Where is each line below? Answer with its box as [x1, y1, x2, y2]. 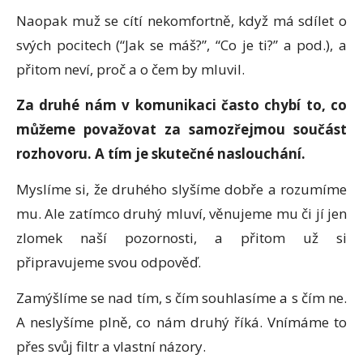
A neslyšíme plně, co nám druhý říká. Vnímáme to [16, 312, 347, 331]
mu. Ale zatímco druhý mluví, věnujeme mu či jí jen [16, 203, 347, 223]
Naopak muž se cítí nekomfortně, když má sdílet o [16, 11, 347, 30]
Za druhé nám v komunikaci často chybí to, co [16, 95, 347, 114]
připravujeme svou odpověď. [16, 252, 201, 271]
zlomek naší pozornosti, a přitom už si [16, 228, 347, 247]
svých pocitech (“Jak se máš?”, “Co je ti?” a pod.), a [16, 35, 347, 54]
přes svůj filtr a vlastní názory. [16, 336, 206, 356]
